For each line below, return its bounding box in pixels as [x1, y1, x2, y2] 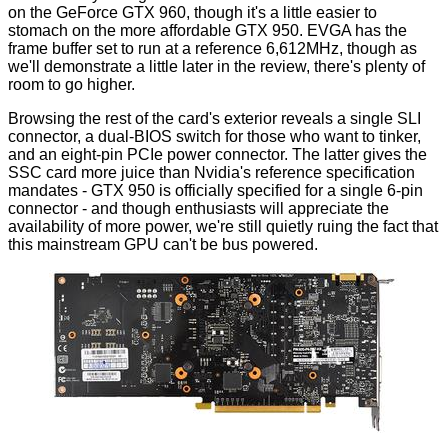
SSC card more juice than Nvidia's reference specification [8, 164, 415, 182]
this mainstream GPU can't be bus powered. [8, 236, 318, 254]
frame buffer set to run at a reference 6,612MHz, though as [8, 40, 417, 58]
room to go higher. [8, 76, 135, 94]
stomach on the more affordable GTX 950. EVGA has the [8, 22, 407, 40]
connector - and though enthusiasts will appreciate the [8, 200, 389, 218]
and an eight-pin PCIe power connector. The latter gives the [8, 146, 427, 164]
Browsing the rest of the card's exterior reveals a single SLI [8, 110, 421, 128]
